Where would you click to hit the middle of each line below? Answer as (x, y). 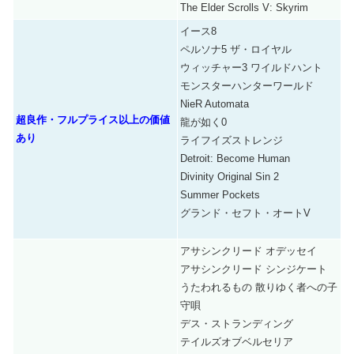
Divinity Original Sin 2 (230, 176)
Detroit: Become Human (235, 158)
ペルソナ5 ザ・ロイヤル (236, 49)
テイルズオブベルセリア (237, 341)
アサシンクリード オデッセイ (249, 250)
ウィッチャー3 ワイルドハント (251, 67)
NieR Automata (215, 104)
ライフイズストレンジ (232, 140)
